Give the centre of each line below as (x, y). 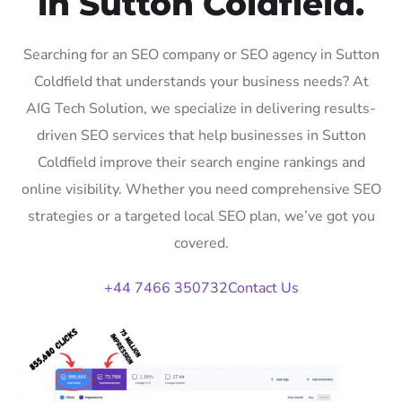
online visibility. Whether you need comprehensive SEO (201, 189)
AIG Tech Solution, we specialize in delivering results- (201, 108)
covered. (201, 243)
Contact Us (263, 288)
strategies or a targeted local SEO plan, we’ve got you (201, 216)
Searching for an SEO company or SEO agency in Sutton (201, 54)
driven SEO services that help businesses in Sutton (201, 135)
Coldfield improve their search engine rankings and (201, 162)
